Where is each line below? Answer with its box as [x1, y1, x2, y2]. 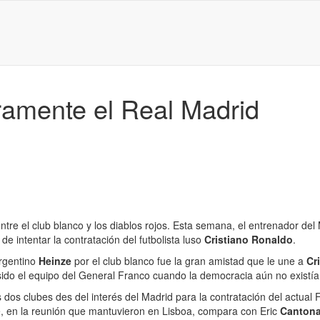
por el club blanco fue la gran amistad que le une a [74, 254, 306, 268]
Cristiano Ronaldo [204, 232, 293, 246]
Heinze [39, 254, 74, 268]
